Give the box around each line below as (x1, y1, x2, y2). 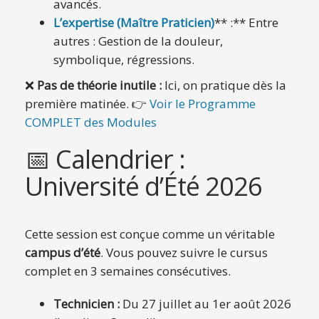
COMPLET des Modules (25, 114, 157, 130)
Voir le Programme (150, 95, 256, 112)
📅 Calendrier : (25, 142, 185, 177)
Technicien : (53, 296, 120, 312)
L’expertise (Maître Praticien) (53, 14, 214, 31)
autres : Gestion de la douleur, (53, 33, 223, 49)
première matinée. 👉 (25, 95, 150, 112)
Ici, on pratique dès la (162, 77, 286, 93)
